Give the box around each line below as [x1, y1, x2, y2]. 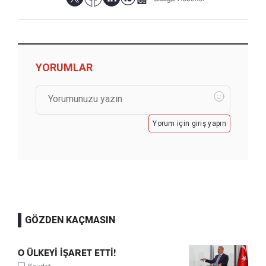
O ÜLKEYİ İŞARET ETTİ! [18, 248, 116, 259]
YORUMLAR [36, 61, 93, 74]
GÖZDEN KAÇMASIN [25, 214, 115, 226]
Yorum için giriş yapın [153, 119, 226, 128]
